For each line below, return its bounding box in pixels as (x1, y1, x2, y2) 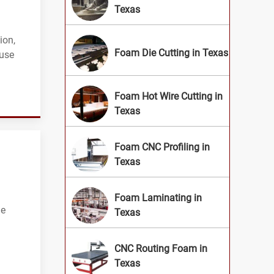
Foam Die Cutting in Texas (114, 47, 228, 59)
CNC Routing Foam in (114, 243, 207, 255)
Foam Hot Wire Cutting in (114, 91, 223, 103)
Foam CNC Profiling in (114, 141, 210, 154)
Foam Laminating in (114, 192, 202, 204)
